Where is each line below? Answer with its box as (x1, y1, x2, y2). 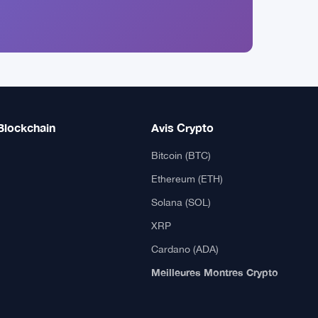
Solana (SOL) (151, 197, 212, 208)
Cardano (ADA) (151, 243, 219, 255)
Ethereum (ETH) (151, 173, 224, 185)
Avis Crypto (151, 121, 214, 134)
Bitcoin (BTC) (151, 150, 212, 161)
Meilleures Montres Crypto (151, 266, 279, 278)
